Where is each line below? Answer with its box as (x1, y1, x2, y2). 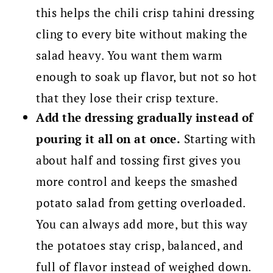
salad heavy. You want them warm (36, 48, 222, 63)
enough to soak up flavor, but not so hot (36, 69, 257, 85)
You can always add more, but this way (36, 216, 248, 232)
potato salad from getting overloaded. (36, 195, 246, 211)
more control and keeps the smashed (36, 174, 238, 190)
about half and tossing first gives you (36, 152, 241, 168)
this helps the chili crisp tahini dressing (36, 5, 255, 21)
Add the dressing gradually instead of (36, 110, 253, 126)
